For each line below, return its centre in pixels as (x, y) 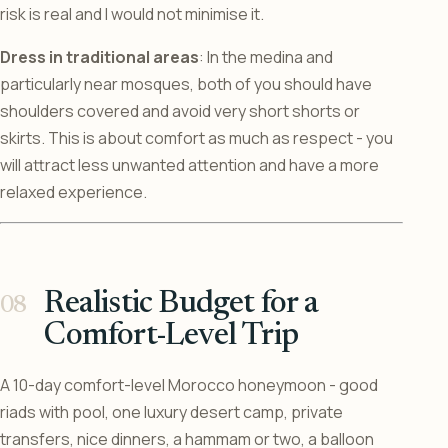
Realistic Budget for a (181, 304)
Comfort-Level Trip (171, 336)
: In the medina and (266, 57)
